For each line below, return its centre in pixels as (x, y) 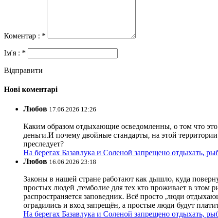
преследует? (44, 144)
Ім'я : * (16, 53)
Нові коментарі (31, 90)
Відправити (23, 71)
